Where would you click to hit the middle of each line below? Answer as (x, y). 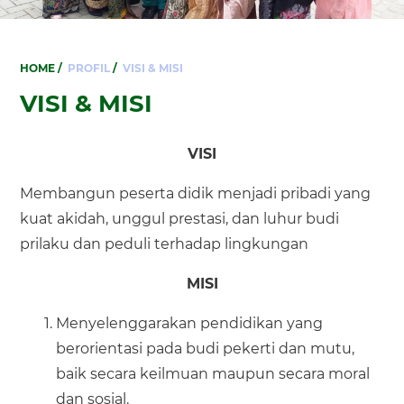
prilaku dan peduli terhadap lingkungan (165, 244)
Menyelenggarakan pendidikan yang (190, 323)
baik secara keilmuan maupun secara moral (213, 374)
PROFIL (89, 68)
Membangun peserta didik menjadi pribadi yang (196, 193)
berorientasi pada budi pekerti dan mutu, (206, 349)
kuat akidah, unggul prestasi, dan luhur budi (180, 219)
